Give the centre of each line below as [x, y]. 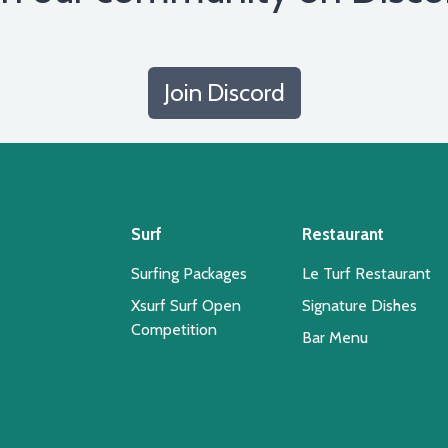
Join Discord [224, 92]
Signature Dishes [360, 305]
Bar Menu [335, 337]
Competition [174, 329]
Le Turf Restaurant [367, 273]
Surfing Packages [189, 273]
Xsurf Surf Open [186, 305]
